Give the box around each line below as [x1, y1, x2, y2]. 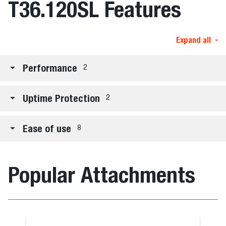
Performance [23, 62, 77, 74]
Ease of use [23, 122, 71, 134]
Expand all [176, 35, 211, 45]
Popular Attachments [8, 161, 195, 188]
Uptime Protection [23, 92, 100, 104]
